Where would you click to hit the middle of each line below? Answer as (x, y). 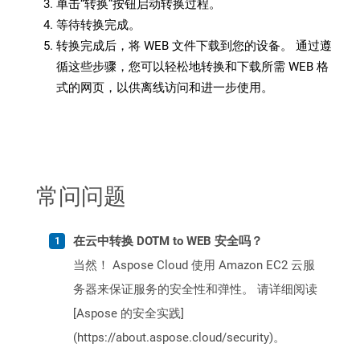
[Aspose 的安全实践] (129, 314)
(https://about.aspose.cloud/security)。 (179, 338)
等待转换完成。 (98, 25)
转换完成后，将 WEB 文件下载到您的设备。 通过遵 (194, 46)
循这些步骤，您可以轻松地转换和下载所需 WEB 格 (192, 67)
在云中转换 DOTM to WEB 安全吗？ (168, 241)
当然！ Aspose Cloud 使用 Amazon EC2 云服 (194, 266)
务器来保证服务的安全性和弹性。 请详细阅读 (195, 290)
